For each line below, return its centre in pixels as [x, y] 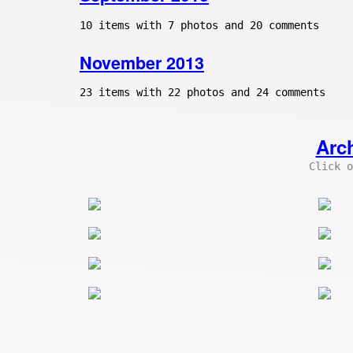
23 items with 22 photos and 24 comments [203, 93]
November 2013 [142, 62]
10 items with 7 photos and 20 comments [199, 25]
